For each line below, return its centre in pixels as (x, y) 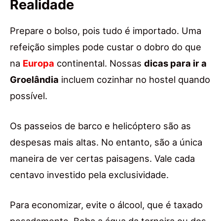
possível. (29, 96)
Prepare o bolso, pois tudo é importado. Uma (106, 31)
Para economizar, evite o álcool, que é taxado (106, 205)
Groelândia (34, 80)
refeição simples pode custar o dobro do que (106, 47)
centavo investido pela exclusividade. (89, 175)
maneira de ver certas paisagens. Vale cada (102, 159)
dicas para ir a (175, 63)
